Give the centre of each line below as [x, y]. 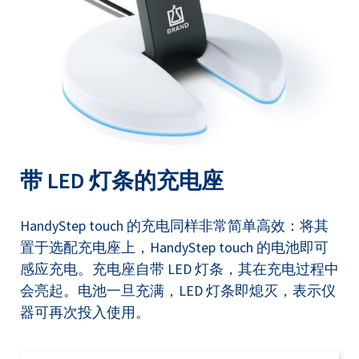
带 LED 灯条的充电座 [122, 180]
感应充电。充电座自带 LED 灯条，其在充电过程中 [179, 269]
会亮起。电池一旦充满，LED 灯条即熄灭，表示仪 [178, 290]
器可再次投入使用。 [85, 312]
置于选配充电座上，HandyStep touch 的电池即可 [174, 247]
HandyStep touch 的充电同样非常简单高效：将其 [174, 226]
